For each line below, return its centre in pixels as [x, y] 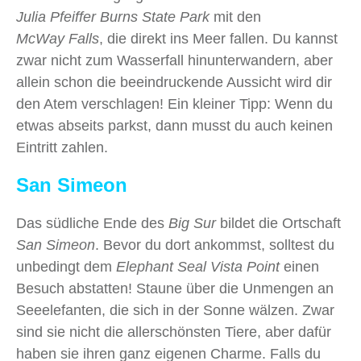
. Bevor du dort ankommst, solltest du [215, 245]
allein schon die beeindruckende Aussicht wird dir [174, 83]
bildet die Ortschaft [278, 224]
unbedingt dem [66, 267]
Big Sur [192, 224]
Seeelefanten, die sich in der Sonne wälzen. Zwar [175, 311]
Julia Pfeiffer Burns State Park [113, 17]
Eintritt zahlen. [62, 148]
